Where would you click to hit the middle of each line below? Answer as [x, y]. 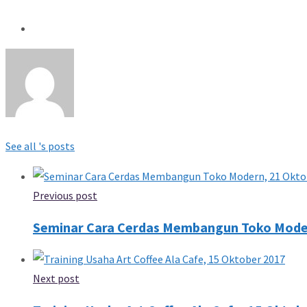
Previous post [65, 195]
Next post [56, 278]
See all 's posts [40, 146]
